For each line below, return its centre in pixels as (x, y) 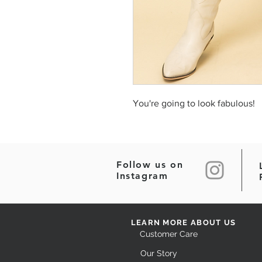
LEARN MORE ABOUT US (183, 223)
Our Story (158, 253)
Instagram (142, 176)
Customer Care (168, 234)
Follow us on (150, 165)
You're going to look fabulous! (194, 103)
